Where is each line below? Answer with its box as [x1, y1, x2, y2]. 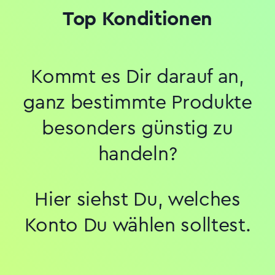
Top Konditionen [62, 9, 213, 29]
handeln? [98, 144, 177, 164]
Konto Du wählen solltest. [24, 215, 251, 235]
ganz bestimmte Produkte [23, 92, 252, 112]
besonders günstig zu [42, 118, 233, 138]
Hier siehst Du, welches [34, 189, 241, 209]
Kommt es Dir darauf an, [31, 66, 244, 87]
